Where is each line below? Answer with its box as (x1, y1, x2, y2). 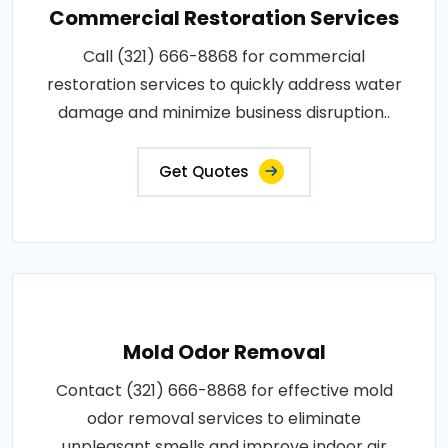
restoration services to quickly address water (46, 72, 402, 96)
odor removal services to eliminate (87, 406, 361, 430)
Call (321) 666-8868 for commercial (83, 44, 365, 68)
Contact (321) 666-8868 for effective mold (55, 378, 393, 402)
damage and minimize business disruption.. (58, 100, 390, 124)
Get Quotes (159, 160, 249, 182)
